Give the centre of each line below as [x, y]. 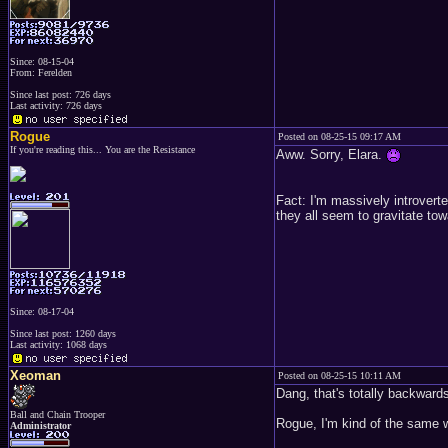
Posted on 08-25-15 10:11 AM [339, 375]
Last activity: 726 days [56, 105]
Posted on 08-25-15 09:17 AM [339, 136]
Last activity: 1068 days [58, 344]
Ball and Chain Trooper [57, 414]
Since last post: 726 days [60, 94]
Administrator [40, 425]
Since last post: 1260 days [63, 333]
